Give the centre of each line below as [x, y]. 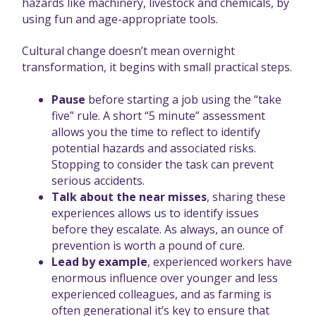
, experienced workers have [219, 261]
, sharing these [246, 196]
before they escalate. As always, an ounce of [167, 229]
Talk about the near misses [129, 196]
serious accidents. [98, 180]
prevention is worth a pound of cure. [148, 245]
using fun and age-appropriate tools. [120, 19]
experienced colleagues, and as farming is [161, 294]
